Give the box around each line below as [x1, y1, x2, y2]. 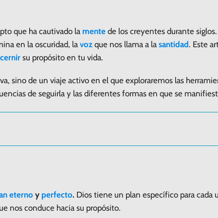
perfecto [41, 189, 73, 200]
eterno [9, 189, 33, 200]
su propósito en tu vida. [20, 52, 103, 62]
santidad [159, 39, 189, 49]
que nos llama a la [92, 39, 159, 49]
